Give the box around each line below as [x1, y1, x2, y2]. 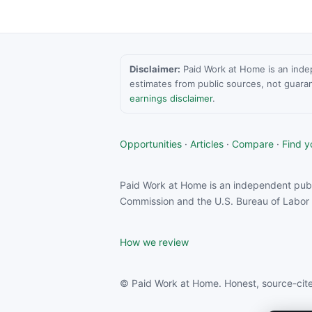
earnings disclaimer [130, 92, 212, 104]
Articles [190, 137, 224, 150]
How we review [120, 235, 189, 248]
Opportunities [120, 137, 182, 150]
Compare [232, 137, 274, 150]
